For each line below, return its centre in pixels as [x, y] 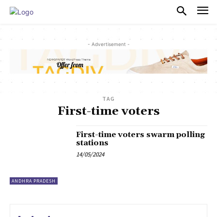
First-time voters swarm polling [141, 135]
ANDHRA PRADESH [34, 181]
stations [93, 143]
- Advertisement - [108, 44]
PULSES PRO [69, 12]
